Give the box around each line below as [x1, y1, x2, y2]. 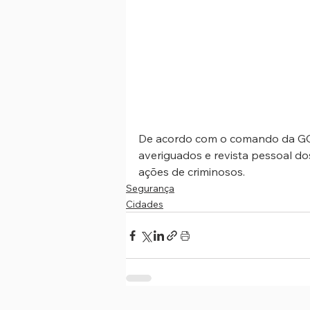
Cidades [126, 198, 163, 211]
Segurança [126, 182, 174, 195]
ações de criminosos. [138, 165, 245, 179]
